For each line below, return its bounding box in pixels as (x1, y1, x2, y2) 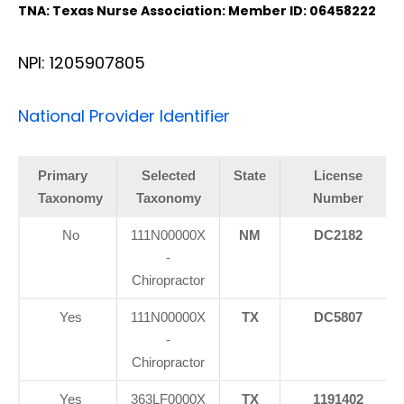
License (313, 167, 363, 183)
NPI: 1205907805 (18, 50, 145, 74)
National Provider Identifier (18, 104, 230, 127)
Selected (141, 167, 196, 183)
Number (312, 189, 363, 206)
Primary (38, 167, 87, 183)
